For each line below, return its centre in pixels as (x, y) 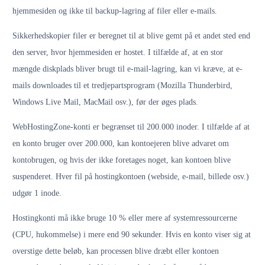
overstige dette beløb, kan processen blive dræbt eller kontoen (116, 251)
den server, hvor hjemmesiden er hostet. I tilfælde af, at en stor (118, 52)
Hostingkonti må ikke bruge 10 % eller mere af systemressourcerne (125, 218)
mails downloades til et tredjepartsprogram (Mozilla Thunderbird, (122, 85)
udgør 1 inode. (37, 193)
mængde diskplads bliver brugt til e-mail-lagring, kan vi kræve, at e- (127, 69)
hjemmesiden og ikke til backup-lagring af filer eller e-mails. (115, 11)
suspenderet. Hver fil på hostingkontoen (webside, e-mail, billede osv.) (131, 177)
